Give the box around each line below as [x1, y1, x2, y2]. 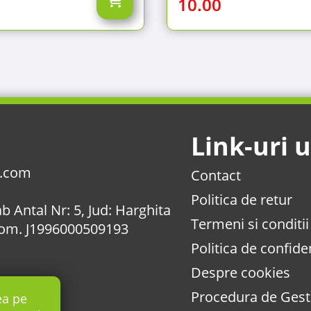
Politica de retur [190, 190, 292, 209]
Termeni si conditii [190, 215, 309, 233]
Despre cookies [190, 263, 290, 282]
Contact [190, 166, 241, 185]
